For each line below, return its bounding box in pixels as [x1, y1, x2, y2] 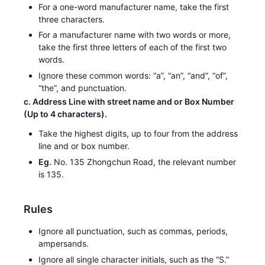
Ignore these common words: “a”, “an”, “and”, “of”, [38, 70, 228, 80]
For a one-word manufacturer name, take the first [38, 1, 230, 12]
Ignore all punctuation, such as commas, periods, [38, 226, 228, 237]
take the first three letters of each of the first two [38, 42, 227, 53]
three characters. [38, 14, 105, 24]
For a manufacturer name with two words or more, [38, 30, 231, 40]
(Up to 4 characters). [24, 108, 108, 119]
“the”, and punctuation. [38, 82, 127, 93]
